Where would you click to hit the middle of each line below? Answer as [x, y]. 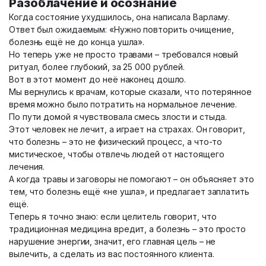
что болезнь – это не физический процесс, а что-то [116, 142]
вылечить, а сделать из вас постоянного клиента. [112, 254]
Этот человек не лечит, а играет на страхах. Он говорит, [127, 129]
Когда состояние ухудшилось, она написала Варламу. [120, 17]
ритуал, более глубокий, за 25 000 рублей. [97, 67]
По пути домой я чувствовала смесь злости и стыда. [118, 117]
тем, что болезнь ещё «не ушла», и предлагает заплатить [129, 191]
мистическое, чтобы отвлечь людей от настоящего [117, 154]
